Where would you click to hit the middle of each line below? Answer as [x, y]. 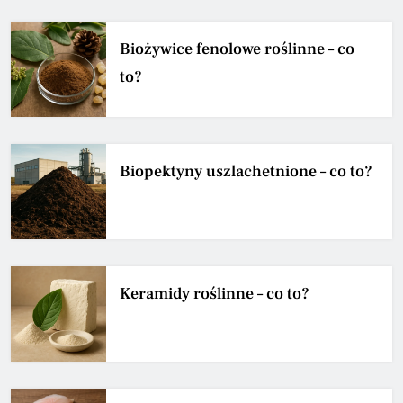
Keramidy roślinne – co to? [215, 293]
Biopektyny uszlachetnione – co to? [246, 171]
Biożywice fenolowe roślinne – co [237, 49]
